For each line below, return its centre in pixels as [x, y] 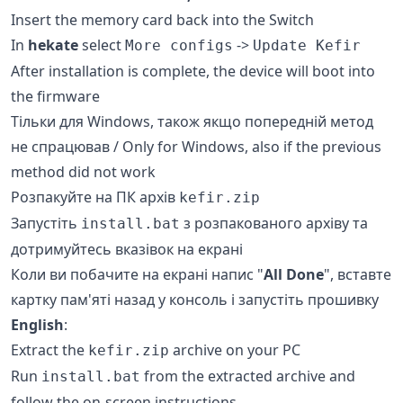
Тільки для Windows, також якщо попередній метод [192, 121]
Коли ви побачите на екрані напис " [137, 274]
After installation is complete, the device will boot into [193, 71]
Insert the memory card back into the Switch [162, 19]
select [102, 45]
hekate [53, 45]
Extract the [49, 349]
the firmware [55, 96]
